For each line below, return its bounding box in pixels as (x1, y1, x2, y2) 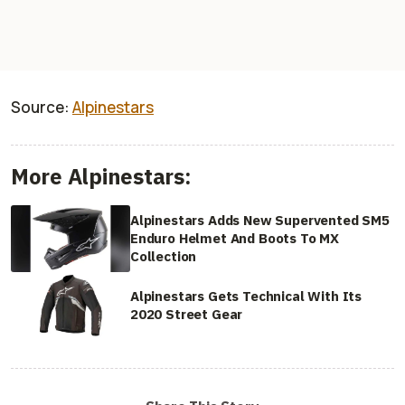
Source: (11, 96, 72, 118)
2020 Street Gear (130, 305, 243, 323)
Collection (130, 247, 197, 265)
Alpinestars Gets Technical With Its (130, 287, 363, 305)
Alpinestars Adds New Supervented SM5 (130, 211, 390, 229)
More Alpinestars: (11, 161, 192, 191)
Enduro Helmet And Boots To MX (130, 229, 340, 247)
